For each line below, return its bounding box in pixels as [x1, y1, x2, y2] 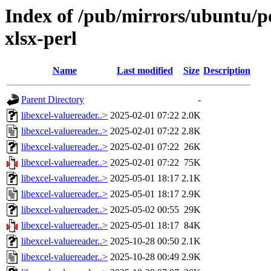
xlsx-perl [5, 27, 77, 49]
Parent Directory [21, 94, 84, 105]
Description [203, 65, 250, 76]
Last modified [116, 65, 173, 76]
